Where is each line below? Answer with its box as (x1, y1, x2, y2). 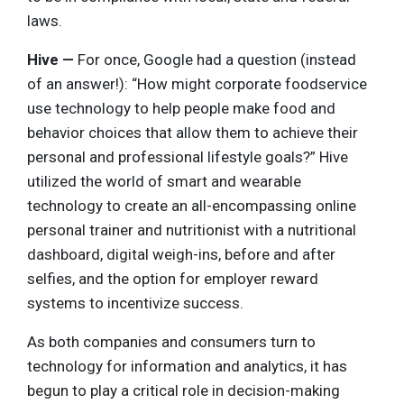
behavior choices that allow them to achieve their (27, 123, 358, 142)
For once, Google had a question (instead (74, 50, 356, 69)
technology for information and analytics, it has (27, 356, 347, 375)
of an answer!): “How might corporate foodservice (27, 74, 367, 93)
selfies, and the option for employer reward (27, 269, 318, 288)
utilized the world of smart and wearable (27, 171, 301, 190)
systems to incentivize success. (27, 293, 243, 312)
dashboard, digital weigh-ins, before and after (27, 244, 335, 263)
